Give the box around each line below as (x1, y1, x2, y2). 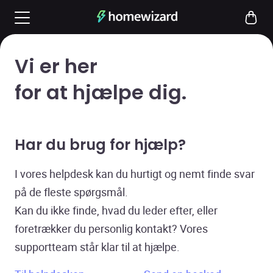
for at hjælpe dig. (15, 80, 186, 105)
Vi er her (15, 54, 97, 79)
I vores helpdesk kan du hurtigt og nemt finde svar (15, 166, 255, 181)
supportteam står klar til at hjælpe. (15, 239, 180, 254)
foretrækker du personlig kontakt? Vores (15, 221, 208, 236)
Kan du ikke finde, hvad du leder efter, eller (15, 203, 218, 218)
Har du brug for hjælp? (15, 136, 186, 154)
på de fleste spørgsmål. (15, 185, 129, 199)
